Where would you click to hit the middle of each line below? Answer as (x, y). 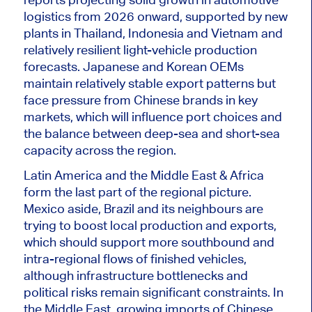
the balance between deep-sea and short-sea (151, 133)
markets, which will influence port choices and (153, 116)
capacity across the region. (100, 150)
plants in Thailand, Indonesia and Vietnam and (153, 33)
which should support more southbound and (149, 242)
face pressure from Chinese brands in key (140, 100)
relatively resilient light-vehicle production (140, 49)
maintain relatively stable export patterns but (149, 83)
